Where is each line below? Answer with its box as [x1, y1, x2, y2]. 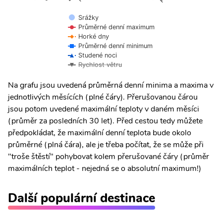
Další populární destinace [8, 189, 155, 207]
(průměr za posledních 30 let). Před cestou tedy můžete [8, 115, 203, 126]
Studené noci [78, 52, 117, 59]
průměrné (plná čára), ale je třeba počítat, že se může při [8, 139, 204, 150]
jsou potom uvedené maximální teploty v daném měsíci [8, 104, 199, 114]
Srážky [78, 14, 99, 21]
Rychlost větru [78, 61, 122, 68]
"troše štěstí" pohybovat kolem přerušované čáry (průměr [8, 151, 209, 162]
